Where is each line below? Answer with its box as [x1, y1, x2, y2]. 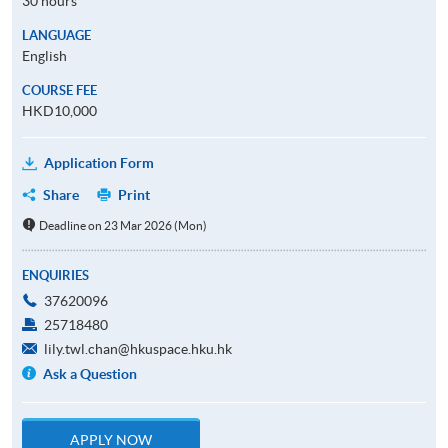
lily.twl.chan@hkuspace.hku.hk [44, 340, 232, 357]
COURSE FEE [22, 82, 97, 98]
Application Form [44, 154, 154, 171]
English [22, 47, 67, 64]
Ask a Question [43, 365, 138, 382]
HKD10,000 [22, 102, 97, 119]
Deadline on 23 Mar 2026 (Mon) [38, 218, 207, 232]
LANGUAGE [22, 27, 91, 43]
